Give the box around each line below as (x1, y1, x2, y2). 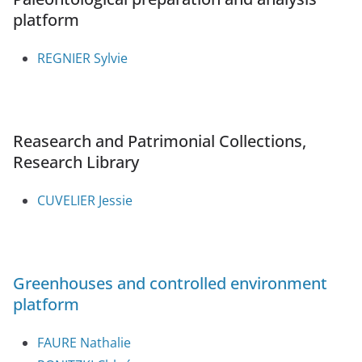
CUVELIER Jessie (37, 192, 133, 210)
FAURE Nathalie (37, 334, 131, 352)
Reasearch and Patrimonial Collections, (13, 130, 306, 153)
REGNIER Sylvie (37, 49, 128, 68)
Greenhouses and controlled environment (13, 272, 327, 295)
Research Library (13, 151, 139, 174)
